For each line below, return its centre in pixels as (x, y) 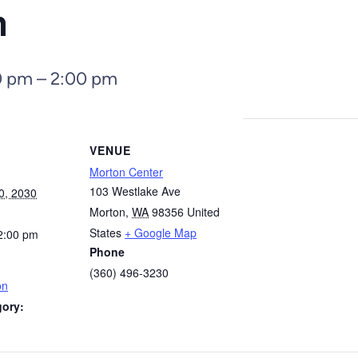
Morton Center (126, 172)
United (203, 212)
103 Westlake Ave (135, 191)
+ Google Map (161, 233)
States (105, 233)
